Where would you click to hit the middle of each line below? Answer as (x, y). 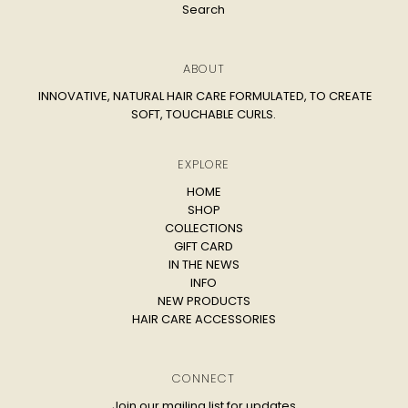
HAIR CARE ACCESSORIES (204, 320)
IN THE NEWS (204, 265)
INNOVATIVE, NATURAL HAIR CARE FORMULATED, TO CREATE (204, 97)
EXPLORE (204, 165)
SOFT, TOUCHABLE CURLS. (204, 115)
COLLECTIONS (204, 229)
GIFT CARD (204, 247)
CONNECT (204, 379)
